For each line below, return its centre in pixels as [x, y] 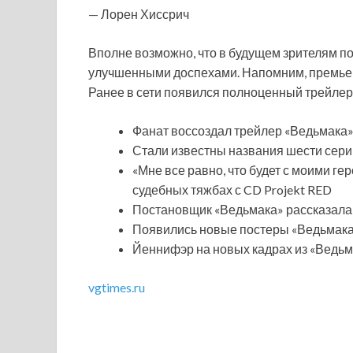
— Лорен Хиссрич [139, 13]
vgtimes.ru [117, 287]
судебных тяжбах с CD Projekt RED [232, 189]
